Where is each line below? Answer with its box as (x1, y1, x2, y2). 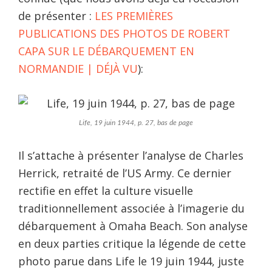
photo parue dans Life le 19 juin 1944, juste (18, 253, 244, 268)
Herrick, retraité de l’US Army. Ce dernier (18, 165, 231, 180)
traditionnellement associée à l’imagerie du (18, 200, 245, 216)
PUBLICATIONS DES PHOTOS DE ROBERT (18, 25, 230, 41)
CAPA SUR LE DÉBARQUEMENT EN (18, 43, 194, 58)
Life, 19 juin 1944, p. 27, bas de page (79, 118, 193, 126)
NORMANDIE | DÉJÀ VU (18, 61, 138, 76)
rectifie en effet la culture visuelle (18, 183, 193, 198)
